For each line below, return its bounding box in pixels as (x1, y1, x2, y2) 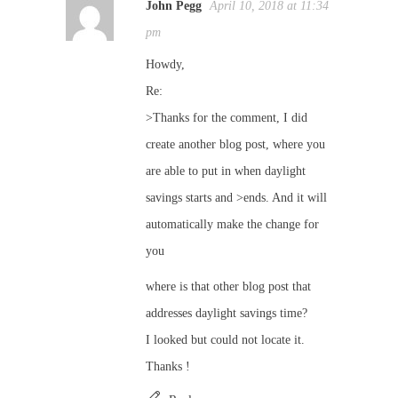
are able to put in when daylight (146, 164, 306, 178)
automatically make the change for (146, 218, 319, 231)
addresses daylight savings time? (146, 306, 307, 320)
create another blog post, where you (146, 138, 325, 151)
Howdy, (146, 58, 185, 71)
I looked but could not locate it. (146, 333, 305, 346)
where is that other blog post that (146, 280, 311, 293)
